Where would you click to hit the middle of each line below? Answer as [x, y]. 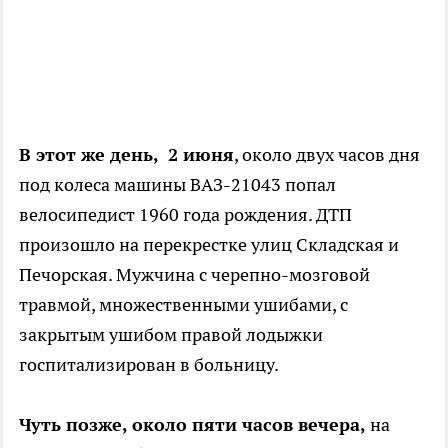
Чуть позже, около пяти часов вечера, [192, 425]
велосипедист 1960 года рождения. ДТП [185, 215]
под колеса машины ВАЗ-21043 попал [177, 185]
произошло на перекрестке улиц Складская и [209, 245]
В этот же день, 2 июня [126, 155]
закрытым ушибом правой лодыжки [171, 335]
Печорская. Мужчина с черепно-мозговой [194, 275]
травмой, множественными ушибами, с [183, 305]
